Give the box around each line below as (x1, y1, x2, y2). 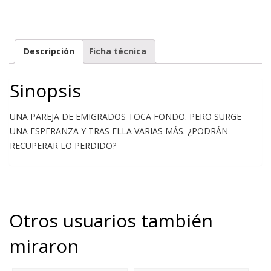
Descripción (24, 45, 74, 57)
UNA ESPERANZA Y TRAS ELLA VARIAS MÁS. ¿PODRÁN (10, 125, 228, 137)
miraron (9, 233, 79, 258)
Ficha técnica (89, 45, 146, 57)
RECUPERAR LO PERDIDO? (10, 139, 116, 151)
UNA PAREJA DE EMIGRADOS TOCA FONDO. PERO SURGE (10, 110, 241, 122)
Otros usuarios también (9, 207, 213, 233)
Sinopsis (10, 77, 81, 103)
